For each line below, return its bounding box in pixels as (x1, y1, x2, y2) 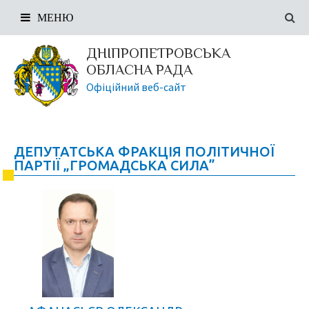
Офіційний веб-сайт (86, 80, 186, 94)
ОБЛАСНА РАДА (86, 61, 192, 78)
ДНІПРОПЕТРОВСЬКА (86, 45, 230, 61)
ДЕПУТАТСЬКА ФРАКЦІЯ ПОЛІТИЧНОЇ (14, 143, 275, 159)
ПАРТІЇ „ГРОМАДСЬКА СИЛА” (14, 157, 215, 173)
